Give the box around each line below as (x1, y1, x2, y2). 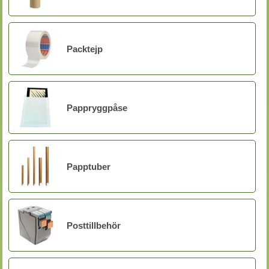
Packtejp (67, 43, 103, 54)
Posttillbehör (67, 220, 121, 231)
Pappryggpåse (67, 102, 127, 113)
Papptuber (67, 161, 110, 172)
